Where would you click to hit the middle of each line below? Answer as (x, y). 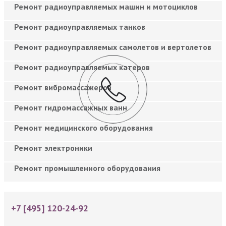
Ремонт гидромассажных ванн (71, 107)
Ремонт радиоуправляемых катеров (82, 67)
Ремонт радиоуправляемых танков (80, 26)
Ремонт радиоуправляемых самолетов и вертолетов (113, 47)
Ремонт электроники (53, 148)
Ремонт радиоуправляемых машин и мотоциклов (106, 6)
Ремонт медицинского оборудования (83, 127)
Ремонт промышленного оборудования (87, 168)
